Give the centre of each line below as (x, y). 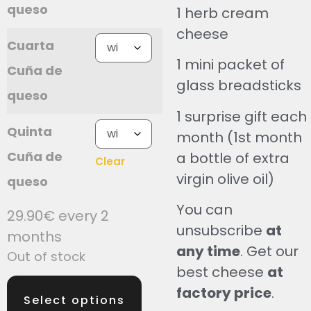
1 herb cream (222, 14)
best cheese (222, 272)
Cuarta (31, 45)
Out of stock (46, 256)
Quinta (30, 131)
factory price (224, 293)
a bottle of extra (233, 158)
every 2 (84, 216)
